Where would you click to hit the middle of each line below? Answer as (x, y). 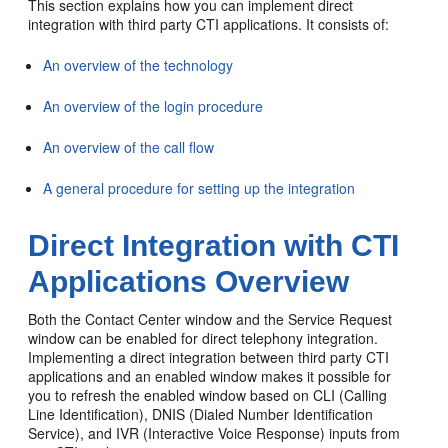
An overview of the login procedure (153, 106)
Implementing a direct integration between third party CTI (209, 357)
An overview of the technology (138, 65)
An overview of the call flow (129, 147)
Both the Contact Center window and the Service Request (210, 319)
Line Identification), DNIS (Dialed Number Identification (201, 414)
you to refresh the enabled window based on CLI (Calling (208, 395)
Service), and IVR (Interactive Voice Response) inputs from (214, 433)
